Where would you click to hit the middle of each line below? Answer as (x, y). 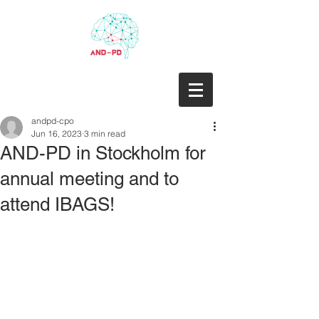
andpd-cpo (53, 121)
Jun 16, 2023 (57, 134)
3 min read (105, 134)
